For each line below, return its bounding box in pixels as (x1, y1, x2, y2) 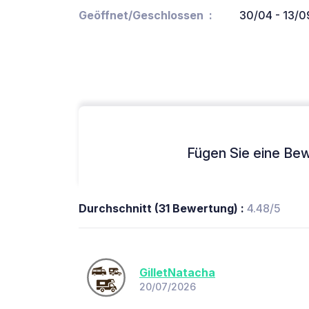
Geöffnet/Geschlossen (79, 8, 203, 23)
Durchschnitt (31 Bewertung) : (79, 201, 247, 216)
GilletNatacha (139, 265, 215, 279)
